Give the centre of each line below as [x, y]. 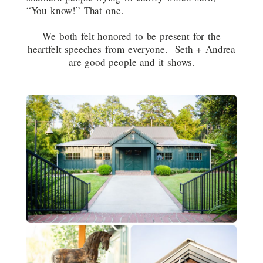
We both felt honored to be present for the [131, 36]
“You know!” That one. [75, 10]
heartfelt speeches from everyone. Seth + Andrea [131, 49]
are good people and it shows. [131, 62]
